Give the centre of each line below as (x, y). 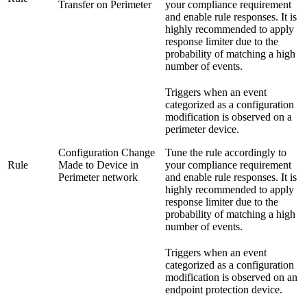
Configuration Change (107, 152)
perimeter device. (202, 129)
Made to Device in (98, 164)
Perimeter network (98, 177)
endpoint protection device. (224, 289)
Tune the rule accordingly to (226, 152)
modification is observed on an (231, 277)
